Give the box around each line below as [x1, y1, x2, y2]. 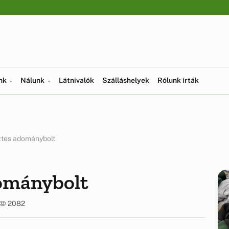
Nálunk [20, 76, 47, 84]
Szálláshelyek [102, 76, 149, 84]
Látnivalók [58, 76, 94, 84]
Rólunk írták [157, 76, 199, 84]
